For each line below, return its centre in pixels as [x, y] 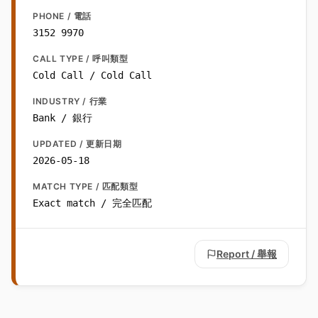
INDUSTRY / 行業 [70, 102]
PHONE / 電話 [62, 16]
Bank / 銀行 [62, 118]
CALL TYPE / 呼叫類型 [81, 59]
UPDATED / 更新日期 [77, 144]
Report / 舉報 [247, 254]
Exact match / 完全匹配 [92, 203]
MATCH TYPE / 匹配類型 [86, 187]
